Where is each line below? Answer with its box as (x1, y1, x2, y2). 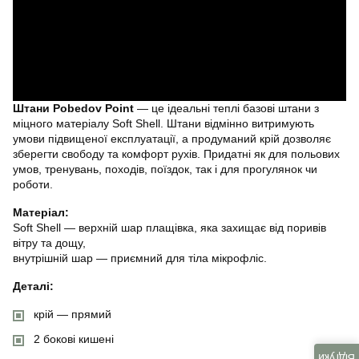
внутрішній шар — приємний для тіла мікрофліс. (13, 251, 267, 264)
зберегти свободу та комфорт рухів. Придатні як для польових (13, 147, 340, 160)
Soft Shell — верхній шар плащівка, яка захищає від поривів (13, 220, 326, 234)
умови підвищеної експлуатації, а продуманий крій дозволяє (13, 131, 331, 145)
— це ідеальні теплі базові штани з (134, 101, 319, 115)
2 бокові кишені (34, 332, 114, 345)
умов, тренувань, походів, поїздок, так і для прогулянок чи (13, 162, 317, 175)
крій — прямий (34, 307, 111, 321)
